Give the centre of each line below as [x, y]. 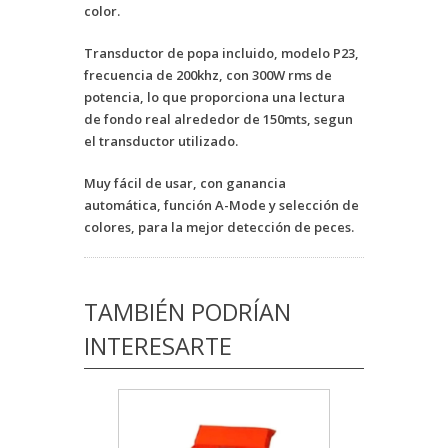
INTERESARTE [158, 346]
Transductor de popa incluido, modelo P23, [221, 53]
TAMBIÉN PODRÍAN [187, 312]
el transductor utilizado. [162, 141]
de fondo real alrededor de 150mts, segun [218, 119]
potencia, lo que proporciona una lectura [214, 97]
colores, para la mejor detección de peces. [219, 227]
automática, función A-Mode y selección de [221, 205]
